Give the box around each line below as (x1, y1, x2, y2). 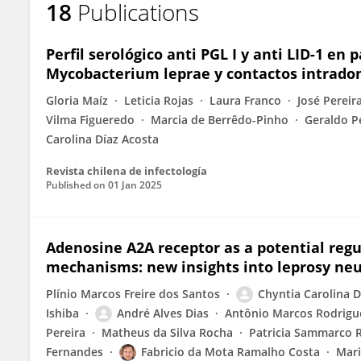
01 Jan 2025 (108, 178, 162, 192)
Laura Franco (210, 93, 281, 108)
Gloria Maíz (46, 93, 108, 108)
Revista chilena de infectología (46, 164, 207, 178)
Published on (46, 178, 108, 192)
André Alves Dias (117, 305, 209, 321)
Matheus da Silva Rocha (102, 325, 233, 340)
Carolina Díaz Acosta (46, 131, 159, 147)
